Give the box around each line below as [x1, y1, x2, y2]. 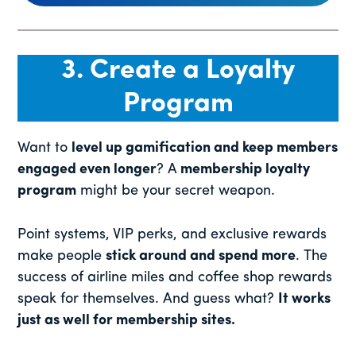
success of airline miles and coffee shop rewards [17, 269, 333, 285]
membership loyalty [180, 161, 311, 177]
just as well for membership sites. [17, 312, 236, 328]
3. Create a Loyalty [61, 56, 295, 85]
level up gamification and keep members [72, 140, 339, 156]
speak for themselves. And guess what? [17, 291, 279, 307]
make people [17, 248, 106, 264]
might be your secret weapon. [76, 183, 276, 199]
